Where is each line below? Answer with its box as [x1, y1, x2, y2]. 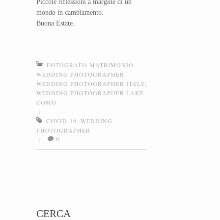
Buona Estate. [36, 20, 75, 27]
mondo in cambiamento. [36, 9, 104, 17]
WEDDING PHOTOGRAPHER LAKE [36, 89, 144, 97]
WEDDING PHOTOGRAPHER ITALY [36, 80, 145, 88]
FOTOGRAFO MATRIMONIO [47, 61, 134, 69]
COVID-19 [46, 117, 77, 125]
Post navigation [36, 166, 122, 182]
